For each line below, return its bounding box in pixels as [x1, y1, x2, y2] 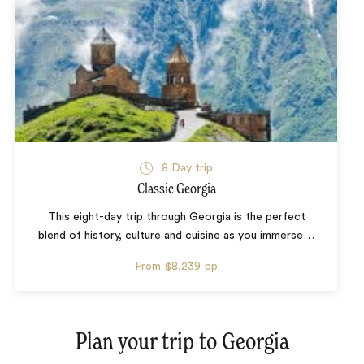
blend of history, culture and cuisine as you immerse [38, 229, 303, 241]
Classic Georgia [136, 181, 216, 197]
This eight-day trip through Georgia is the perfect [47, 210, 305, 223]
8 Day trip [161, 162, 213, 174]
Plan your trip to [75, 330, 222, 355]
